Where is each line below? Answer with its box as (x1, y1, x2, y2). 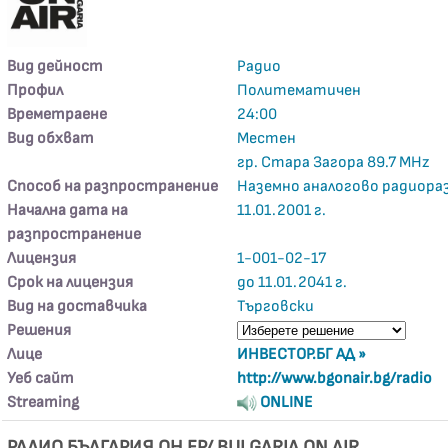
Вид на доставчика (7, 297, 148, 316)
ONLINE (257, 393, 314, 412)
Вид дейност (7, 57, 104, 76)
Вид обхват (7, 129, 95, 148)
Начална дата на (7, 201, 129, 220)
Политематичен (237, 81, 362, 100)
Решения (7, 321, 72, 340)
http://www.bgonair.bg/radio (237, 369, 433, 388)
